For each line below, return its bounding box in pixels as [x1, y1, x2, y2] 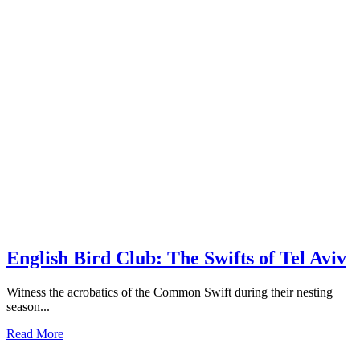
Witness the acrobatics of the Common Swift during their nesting [6, 285, 333, 300]
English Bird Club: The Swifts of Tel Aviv [6, 247, 346, 269]
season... [6, 300, 50, 314]
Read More [6, 327, 63, 342]
